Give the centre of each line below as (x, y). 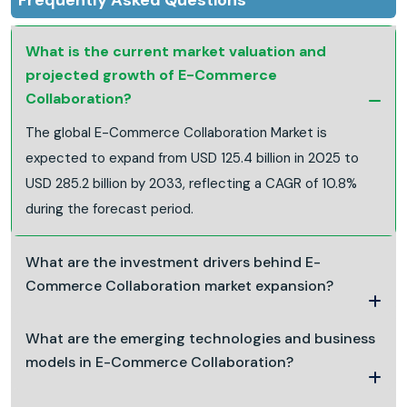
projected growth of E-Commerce (151, 74)
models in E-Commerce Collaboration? (159, 362)
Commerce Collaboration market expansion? (179, 285)
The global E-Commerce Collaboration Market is (176, 132)
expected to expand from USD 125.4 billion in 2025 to (192, 158)
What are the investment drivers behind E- (173, 262)
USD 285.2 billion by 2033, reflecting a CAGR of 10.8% (191, 183)
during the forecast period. (109, 208)
